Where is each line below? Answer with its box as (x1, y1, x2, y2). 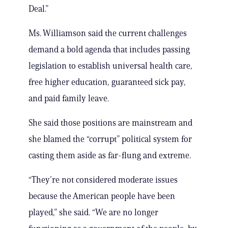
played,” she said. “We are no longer (28, 207, 158, 218)
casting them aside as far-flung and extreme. (28, 150, 191, 161)
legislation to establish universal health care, (28, 61, 192, 71)
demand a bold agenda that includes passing (28, 44, 190, 55)
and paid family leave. (28, 93, 109, 104)
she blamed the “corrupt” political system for (28, 134, 192, 145)
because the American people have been (28, 191, 175, 202)
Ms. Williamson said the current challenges (28, 28, 187, 39)
